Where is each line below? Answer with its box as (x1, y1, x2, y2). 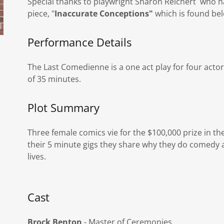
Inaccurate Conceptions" (54, 8, 153, 19)
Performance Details (27, 34, 131, 49)
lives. (27, 151, 46, 162)
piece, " (27, 8, 54, 19)
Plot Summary (27, 100, 99, 115)
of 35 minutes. (27, 73, 81, 84)
